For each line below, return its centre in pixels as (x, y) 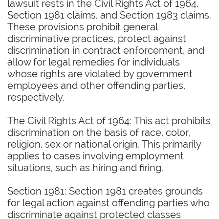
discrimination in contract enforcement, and (106, 50)
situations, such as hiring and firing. (87, 168)
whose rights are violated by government (100, 74)
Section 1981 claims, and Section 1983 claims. (109, 15)
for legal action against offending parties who (109, 203)
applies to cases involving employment (96, 156)
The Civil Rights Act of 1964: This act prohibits (109, 121)
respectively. (37, 97)
